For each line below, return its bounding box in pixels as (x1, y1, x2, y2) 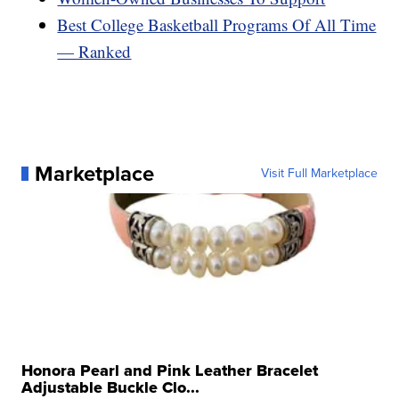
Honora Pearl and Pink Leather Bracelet (21, 358, 319, 382)
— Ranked (57, 39, 132, 62)
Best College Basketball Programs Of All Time (57, 12, 377, 36)
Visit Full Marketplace (260, 163, 378, 183)
